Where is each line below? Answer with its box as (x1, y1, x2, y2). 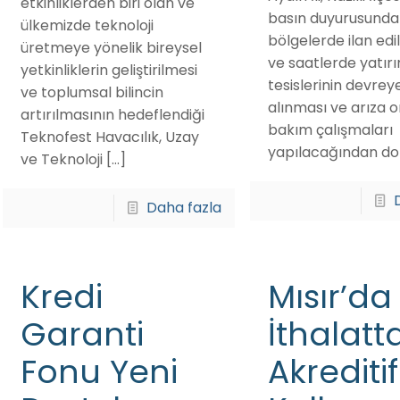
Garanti (20, 312, 144, 357)
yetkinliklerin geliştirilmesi (20, 60, 197, 80)
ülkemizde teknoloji (20, 15, 154, 36)
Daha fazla (146, 197, 222, 218)
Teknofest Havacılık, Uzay (20, 127, 199, 147)
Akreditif (267, 349, 398, 395)
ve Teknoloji (20, 149, 103, 170)
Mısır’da (267, 274, 392, 320)
